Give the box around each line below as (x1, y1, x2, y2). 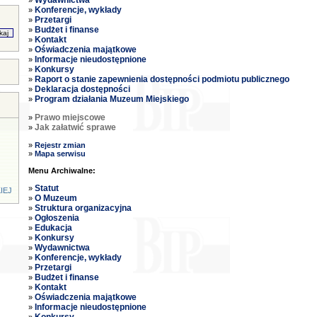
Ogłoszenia (34, 213, 79, 223)
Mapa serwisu (34, 149, 86, 158)
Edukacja (34, 223, 72, 233)
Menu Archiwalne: (28, 166, 96, 175)
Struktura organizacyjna (34, 203, 132, 213)
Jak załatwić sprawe (34, 122, 116, 132)
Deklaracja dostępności (34, 84, 130, 94)
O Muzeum (34, 193, 77, 203)
